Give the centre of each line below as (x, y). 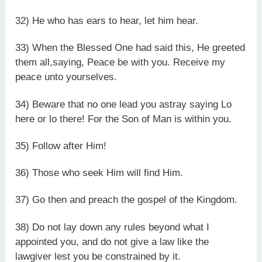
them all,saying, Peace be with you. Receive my (120, 63)
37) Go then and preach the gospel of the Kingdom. (127, 200)
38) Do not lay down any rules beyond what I (113, 227)
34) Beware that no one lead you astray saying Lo (124, 104)
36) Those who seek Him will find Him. (99, 173)
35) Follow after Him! (61, 146)
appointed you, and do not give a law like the (112, 242)
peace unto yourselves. (66, 77)
